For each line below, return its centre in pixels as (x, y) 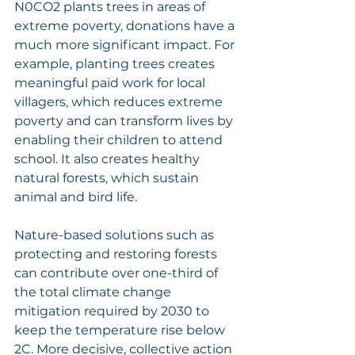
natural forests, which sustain (108, 177)
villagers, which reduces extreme (120, 101)
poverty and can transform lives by (125, 120)
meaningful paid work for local (111, 82)
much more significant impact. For (126, 44)
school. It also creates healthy (109, 158)
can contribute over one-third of (118, 273)
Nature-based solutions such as (116, 235)
